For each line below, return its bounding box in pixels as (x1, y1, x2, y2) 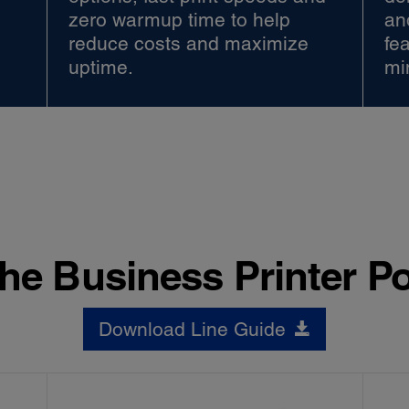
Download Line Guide (99, 317, 287, 341)
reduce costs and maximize (68, 31, 309, 55)
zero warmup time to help (68, 7, 291, 31)
